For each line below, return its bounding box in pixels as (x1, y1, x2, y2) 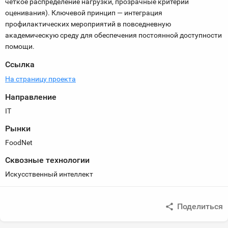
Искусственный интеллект (5, 170, 93, 178)
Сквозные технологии (5, 155, 90, 165)
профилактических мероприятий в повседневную (5, 20, 171, 28)
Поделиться (177, 202, 223, 211)
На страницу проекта (5, 75, 76, 83)
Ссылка (5, 60, 35, 69)
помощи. (5, 42, 35, 50)
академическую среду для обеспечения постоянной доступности (5, 31, 222, 39)
